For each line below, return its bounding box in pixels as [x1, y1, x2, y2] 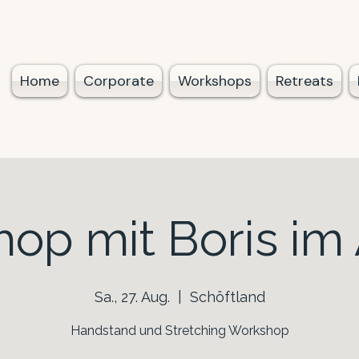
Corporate [83, 71, 154, 91]
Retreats [276, 71, 333, 91]
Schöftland [189, 288, 265, 305]
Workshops [178, 71, 252, 91]
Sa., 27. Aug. [94, 288, 170, 305]
